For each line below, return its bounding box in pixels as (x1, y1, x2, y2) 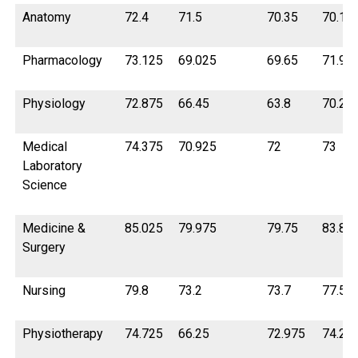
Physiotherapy (22, 326, 104, 342)
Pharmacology (22, 53, 103, 69)
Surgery (22, 240, 66, 256)
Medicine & (22, 221, 86, 237)
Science (22, 177, 68, 193)
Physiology (22, 96, 86, 112)
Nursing (22, 283, 66, 299)
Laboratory (22, 158, 83, 174)
